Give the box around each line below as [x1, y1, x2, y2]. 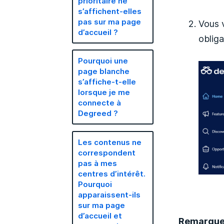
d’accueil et [78, 210, 122, 221]
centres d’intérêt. [78, 168, 146, 179]
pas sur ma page [78, 16, 141, 27]
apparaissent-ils [78, 189, 141, 200]
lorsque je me [78, 87, 130, 97]
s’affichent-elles [78, 5, 142, 16]
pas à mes [78, 157, 117, 168]
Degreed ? [78, 108, 118, 118]
